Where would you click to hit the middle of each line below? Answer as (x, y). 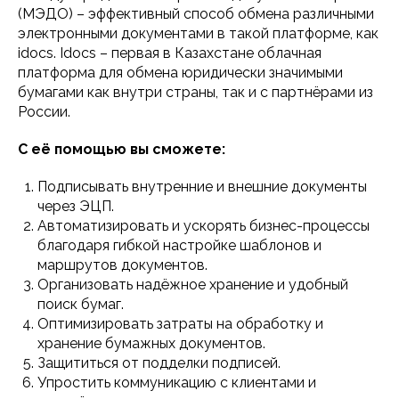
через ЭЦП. (76, 206)
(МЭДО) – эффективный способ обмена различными (196, 13)
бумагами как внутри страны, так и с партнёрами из (195, 92)
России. (44, 111)
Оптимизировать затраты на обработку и (180, 323)
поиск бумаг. (81, 304)
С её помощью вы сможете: (122, 149)
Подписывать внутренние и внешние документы (202, 186)
